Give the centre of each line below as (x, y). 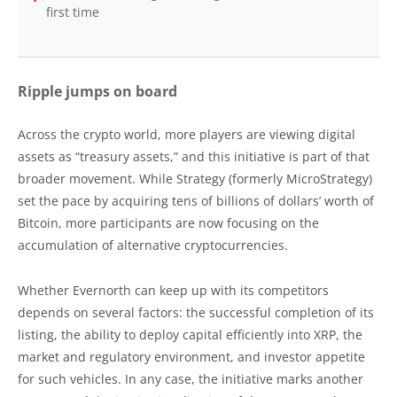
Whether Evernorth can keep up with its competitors (173, 291)
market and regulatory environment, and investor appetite (191, 357)
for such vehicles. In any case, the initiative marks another (191, 379)
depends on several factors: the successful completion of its (196, 313)
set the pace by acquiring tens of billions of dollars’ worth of (196, 201)
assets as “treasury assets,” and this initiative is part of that (194, 157)
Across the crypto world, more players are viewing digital (187, 135)
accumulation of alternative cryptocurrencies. (153, 245)
